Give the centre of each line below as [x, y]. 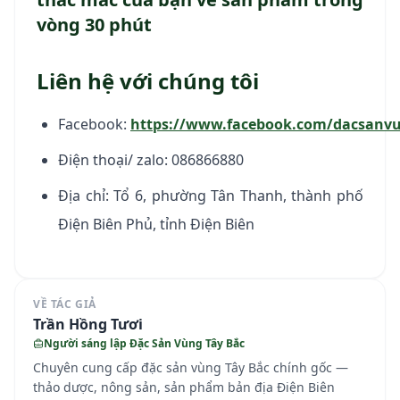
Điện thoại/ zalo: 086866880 [151, 159]
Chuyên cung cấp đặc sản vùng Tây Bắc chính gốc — [191, 367]
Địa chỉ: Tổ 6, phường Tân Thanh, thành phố [211, 195]
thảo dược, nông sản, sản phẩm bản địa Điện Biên [184, 387]
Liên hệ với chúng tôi [148, 80]
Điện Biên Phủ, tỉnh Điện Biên [156, 224]
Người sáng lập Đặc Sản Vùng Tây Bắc [144, 343]
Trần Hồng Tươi [88, 324]
